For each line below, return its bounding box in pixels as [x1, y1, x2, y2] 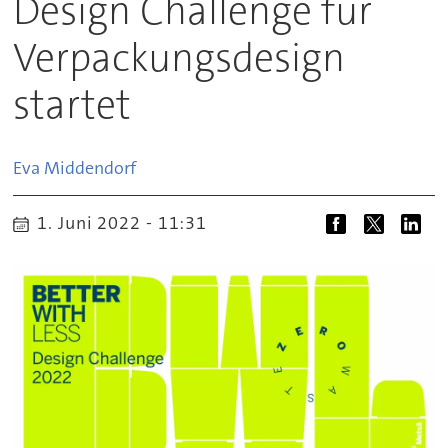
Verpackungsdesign [13, 31, 346, 84]
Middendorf [44, 155, 137, 180]
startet [13, 78, 132, 131]
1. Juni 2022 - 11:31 [53, 211, 208, 235]
